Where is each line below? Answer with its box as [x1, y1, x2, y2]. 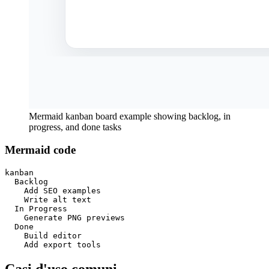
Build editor [5, 231, 82, 240]
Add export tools [5, 240, 101, 249]
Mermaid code [5, 144, 76, 157]
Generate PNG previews [5, 213, 125, 222]
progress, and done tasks [29, 121, 121, 132]
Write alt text [5, 195, 91, 204]
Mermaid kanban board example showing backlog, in [29, 110, 231, 121]
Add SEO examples [5, 186, 101, 195]
